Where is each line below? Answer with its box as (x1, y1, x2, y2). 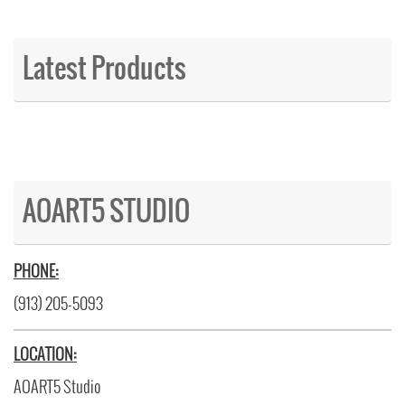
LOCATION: (14, 345, 77, 364)
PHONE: (14, 262, 59, 281)
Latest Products (23, 53, 186, 85)
